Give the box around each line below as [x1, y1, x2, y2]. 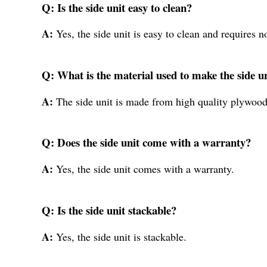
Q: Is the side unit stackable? [42, 201, 176, 218]
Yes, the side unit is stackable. [56, 229, 187, 244]
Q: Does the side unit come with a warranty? [42, 134, 251, 151]
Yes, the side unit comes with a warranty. [56, 162, 234, 176]
